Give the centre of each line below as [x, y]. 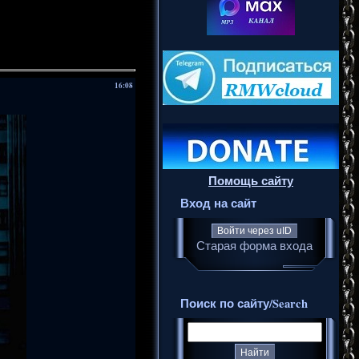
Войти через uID [254, 231]
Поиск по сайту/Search [244, 304]
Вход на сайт [218, 204]
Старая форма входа [254, 246]
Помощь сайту [251, 181]
